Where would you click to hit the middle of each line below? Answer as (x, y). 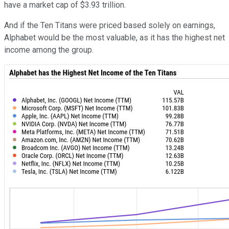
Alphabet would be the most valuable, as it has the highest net (114, 38)
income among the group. (49, 50)
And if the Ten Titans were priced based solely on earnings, (110, 26)
